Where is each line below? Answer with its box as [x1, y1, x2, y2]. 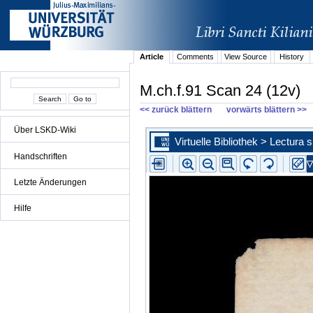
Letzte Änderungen [14, 177, 87, 187]
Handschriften [14, 151, 67, 161]
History [279, 52, 305, 61]
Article [140, 52, 164, 61]
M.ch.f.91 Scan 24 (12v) [140, 81, 300, 99]
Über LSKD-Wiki [14, 125, 76, 136]
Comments [176, 52, 214, 61]
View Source [224, 52, 268, 61]
